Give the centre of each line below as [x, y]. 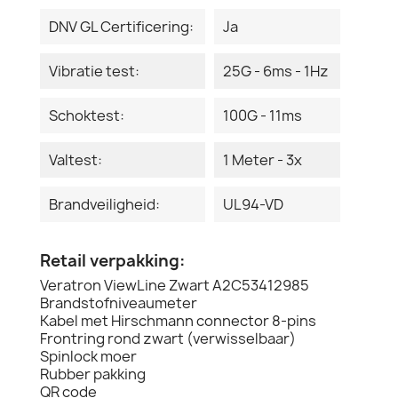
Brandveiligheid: [104, 204]
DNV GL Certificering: [121, 26]
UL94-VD [253, 204]
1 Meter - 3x [263, 159]
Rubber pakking [93, 374]
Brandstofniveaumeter [119, 302]
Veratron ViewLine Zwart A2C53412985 [175, 285]
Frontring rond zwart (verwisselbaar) [168, 338]
